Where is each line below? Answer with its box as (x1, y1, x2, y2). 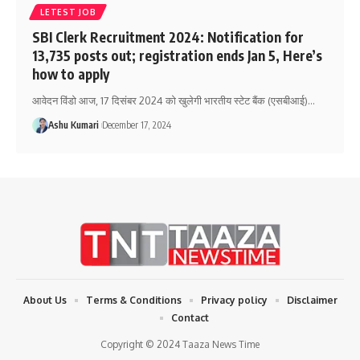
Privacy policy (200, 294, 268, 307)
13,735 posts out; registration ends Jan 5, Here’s (32, 46, 323, 64)
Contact (170, 312, 209, 325)
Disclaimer (286, 294, 337, 307)
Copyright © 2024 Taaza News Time (100, 338, 260, 351)
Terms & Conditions (85, 294, 182, 307)
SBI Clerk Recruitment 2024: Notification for (32, 27, 305, 46)
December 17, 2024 (102, 118, 172, 131)
